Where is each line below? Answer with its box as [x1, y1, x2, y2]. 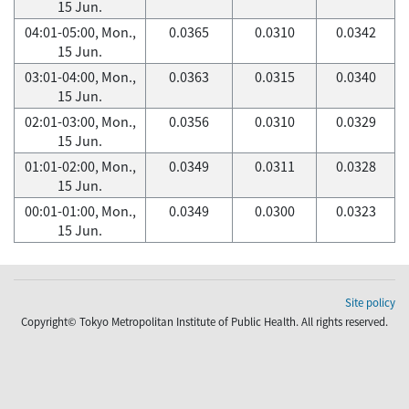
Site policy [345, 295, 395, 310]
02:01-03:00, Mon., [24, 111, 136, 131]
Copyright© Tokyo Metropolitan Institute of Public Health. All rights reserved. [21, 314, 388, 330]
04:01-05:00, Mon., [24, 22, 136, 42]
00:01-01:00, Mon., [24, 201, 136, 221]
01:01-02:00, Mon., [24, 156, 136, 176]
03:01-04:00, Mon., [24, 67, 136, 87]
